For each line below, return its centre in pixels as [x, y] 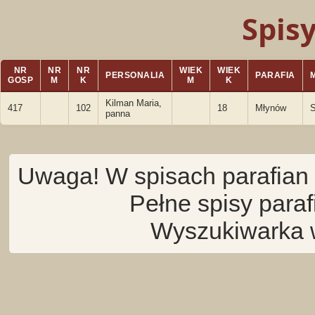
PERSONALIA [135, 75]
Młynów [271, 108]
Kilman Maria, [134, 103]
